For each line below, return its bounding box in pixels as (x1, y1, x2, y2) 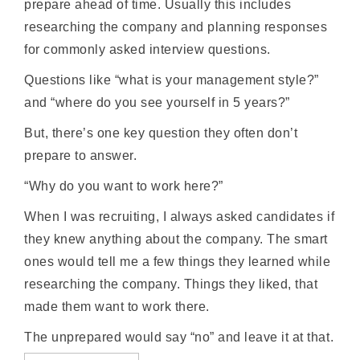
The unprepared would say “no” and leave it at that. (24, 330, 334, 344)
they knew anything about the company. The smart (24, 232, 328, 246)
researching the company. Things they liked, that (24, 277, 318, 291)
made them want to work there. (24, 300, 210, 313)
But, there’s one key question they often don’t (24, 126, 298, 140)
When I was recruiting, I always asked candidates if (24, 210, 335, 223)
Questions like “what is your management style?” (24, 73, 319, 87)
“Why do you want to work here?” (24, 179, 223, 193)
